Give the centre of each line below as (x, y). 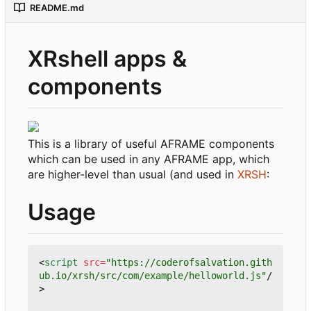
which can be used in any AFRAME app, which (149, 159)
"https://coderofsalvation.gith (189, 262)
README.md (57, 8)
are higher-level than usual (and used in (133, 174)
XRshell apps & (107, 59)
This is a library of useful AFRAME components (151, 143)
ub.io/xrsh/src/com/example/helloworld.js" (153, 275)
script (61, 262)
